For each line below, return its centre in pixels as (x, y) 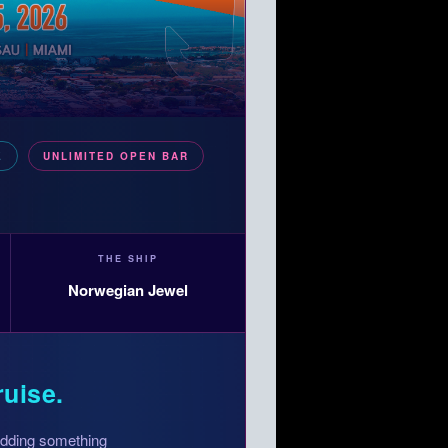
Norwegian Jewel (128, 290)
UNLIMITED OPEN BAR (115, 156)
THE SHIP (128, 259)
